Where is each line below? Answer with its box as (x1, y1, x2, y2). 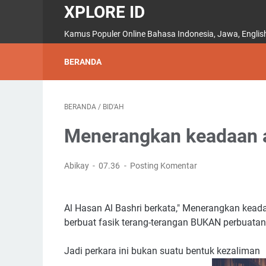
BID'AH (103, 103, 124, 111)
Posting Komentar (129, 161, 197, 170)
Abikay (64, 161, 91, 170)
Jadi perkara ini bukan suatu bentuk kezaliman (64, 245, 262, 256)
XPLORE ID (64, 2, 145, 22)
